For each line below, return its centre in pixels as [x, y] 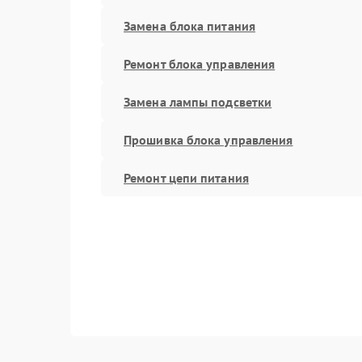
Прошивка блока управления [208, 139]
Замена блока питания [189, 25]
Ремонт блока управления [200, 63]
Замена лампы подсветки [198, 101]
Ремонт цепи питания [186, 177]
